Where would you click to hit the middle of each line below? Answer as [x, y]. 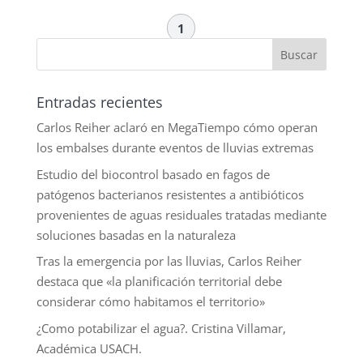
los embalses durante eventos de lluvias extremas [175, 148]
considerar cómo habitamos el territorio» [150, 302]
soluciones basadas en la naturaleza [136, 235]
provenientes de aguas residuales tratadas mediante [181, 214]
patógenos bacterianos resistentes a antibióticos [170, 194]
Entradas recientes [99, 102]
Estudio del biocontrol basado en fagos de [153, 174]
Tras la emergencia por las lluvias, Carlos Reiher [169, 261]
